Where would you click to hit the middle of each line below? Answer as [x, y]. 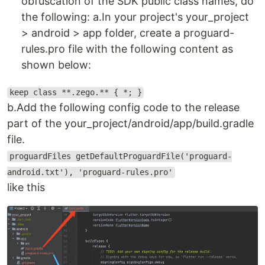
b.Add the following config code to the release [123, 108]
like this [26, 188]
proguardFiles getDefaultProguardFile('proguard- [120, 156]
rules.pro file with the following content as [127, 49]
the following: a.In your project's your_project [135, 17]
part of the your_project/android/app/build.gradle [130, 124]
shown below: [56, 65]
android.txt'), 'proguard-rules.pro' [90, 172]
